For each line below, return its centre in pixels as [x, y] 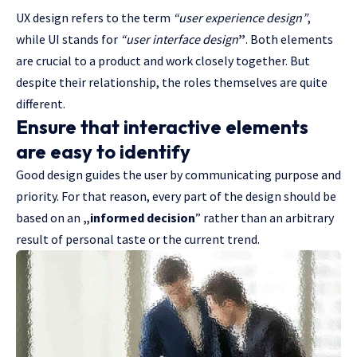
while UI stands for [68, 39]
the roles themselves [220, 82]
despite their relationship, [89, 82]
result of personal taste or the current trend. [138, 239]
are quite [302, 82]
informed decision [143, 217]
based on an [49, 217]
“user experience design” [240, 17]
